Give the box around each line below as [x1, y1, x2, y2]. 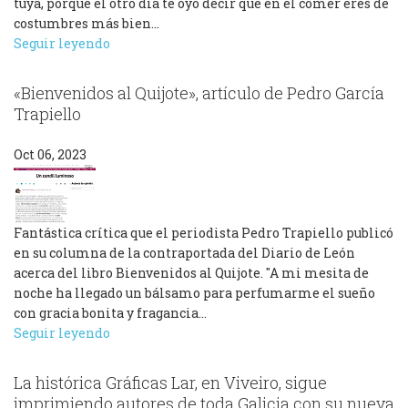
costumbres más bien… [14, 15, 159, 33]
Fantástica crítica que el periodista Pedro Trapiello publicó [14, 224, 393, 242]
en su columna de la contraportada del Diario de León [14, 244, 355, 262]
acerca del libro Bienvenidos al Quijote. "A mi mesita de [14, 264, 369, 282]
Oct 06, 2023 [14, 146, 87, 164]
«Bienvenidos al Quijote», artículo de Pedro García [14, 82, 384, 105]
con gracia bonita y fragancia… [14, 304, 207, 322]
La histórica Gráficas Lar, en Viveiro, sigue [14, 372, 327, 394]
